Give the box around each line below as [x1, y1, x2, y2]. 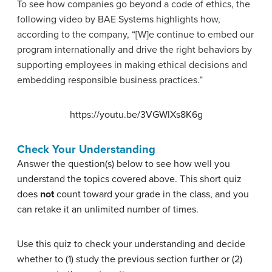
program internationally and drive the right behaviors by [17, 43, 252, 56]
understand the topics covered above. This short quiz [17, 172, 242, 185]
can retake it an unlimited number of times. [17, 203, 199, 216]
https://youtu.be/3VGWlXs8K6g [69, 108, 203, 121]
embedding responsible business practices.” [17, 73, 203, 86]
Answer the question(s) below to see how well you [17, 157, 230, 170]
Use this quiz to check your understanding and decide [17, 237, 245, 250]
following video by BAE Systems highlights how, [17, 13, 220, 25]
